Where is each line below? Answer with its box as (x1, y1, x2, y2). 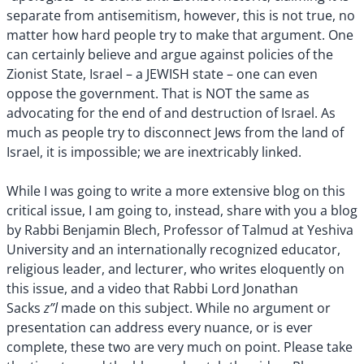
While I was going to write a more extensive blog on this (6, 182, 345, 201)
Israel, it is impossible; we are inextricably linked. (6, 143, 301, 162)
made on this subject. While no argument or (58, 299, 331, 318)
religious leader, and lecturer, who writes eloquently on (6, 260, 344, 279)
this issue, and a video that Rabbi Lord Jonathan (6, 279, 298, 298)
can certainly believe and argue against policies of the (6, 45, 333, 64)
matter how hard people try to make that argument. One (6, 26, 353, 45)
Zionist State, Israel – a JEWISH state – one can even (6, 65, 318, 84)
